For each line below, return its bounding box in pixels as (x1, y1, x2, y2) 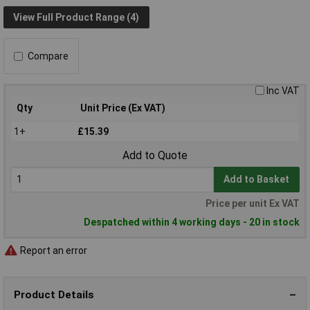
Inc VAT (266, 85, 300, 97)
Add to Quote (122, 149, 188, 163)
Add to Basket (224, 174, 290, 185)
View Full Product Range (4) (13, 11, 140, 23)
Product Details (14, 288, 94, 301)
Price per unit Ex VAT (206, 198, 300, 210)
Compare (28, 51, 69, 62)
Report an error (18, 244, 87, 256)
